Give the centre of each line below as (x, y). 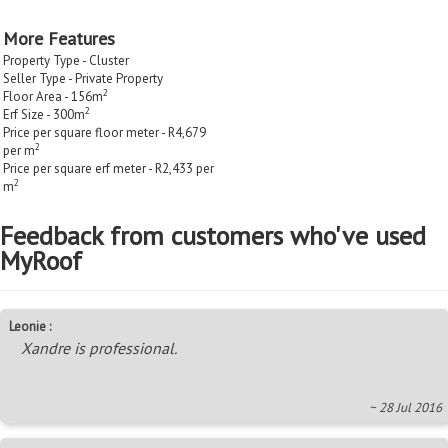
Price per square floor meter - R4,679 (104, 132)
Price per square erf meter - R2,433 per (108, 168)
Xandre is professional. (99, 347)
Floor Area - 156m (53, 96)
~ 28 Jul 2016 (405, 407)
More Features (59, 38)
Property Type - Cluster (66, 60)
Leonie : (30, 326)
